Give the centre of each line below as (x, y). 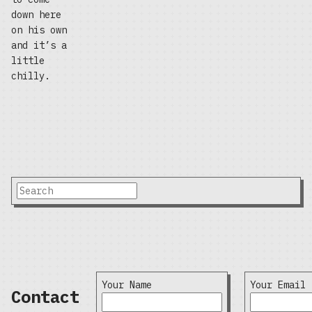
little (28, 61)
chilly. (31, 76)
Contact (45, 296)
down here (36, 15)
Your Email (278, 285)
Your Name (127, 285)
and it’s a (39, 45)
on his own (39, 30)
